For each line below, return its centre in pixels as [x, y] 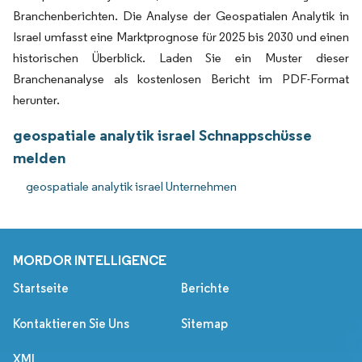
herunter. [36, 99]
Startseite [41, 288]
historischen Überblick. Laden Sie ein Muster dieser [181, 57]
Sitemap [204, 323]
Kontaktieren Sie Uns [71, 323]
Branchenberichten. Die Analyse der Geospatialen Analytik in [181, 15]
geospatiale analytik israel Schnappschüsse [162, 135]
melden [39, 157]
